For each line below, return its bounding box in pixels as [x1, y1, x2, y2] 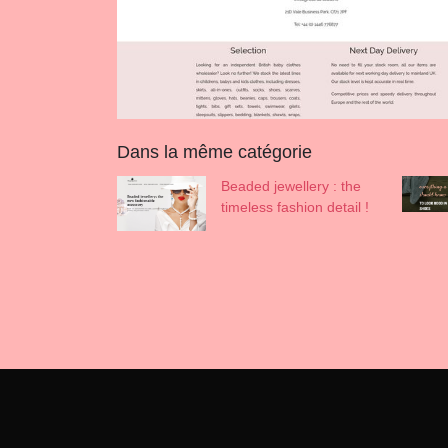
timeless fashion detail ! [220, 198, 369, 215]
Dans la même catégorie [117, 141, 312, 162]
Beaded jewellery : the [220, 177, 361, 194]
